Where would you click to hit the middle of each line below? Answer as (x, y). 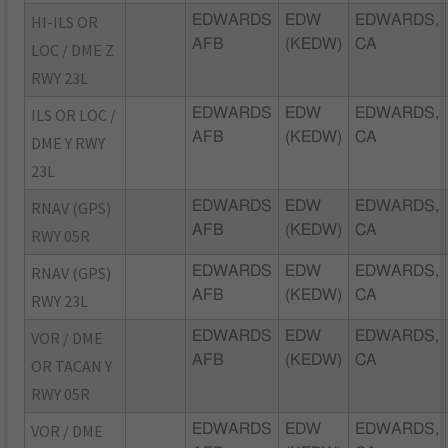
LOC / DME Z (73, 49)
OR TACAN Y (72, 365)
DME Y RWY (68, 142)
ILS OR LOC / (74, 114)
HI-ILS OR (65, 21)
